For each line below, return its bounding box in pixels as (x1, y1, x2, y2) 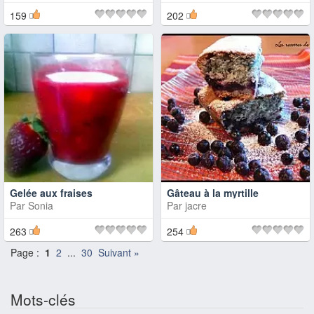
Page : (11, 245, 45, 259)
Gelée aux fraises (10, 185, 93, 200)
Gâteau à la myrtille (167, 185, 259, 200)
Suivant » (98, 245, 139, 259)
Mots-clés (11, 288, 76, 310)
